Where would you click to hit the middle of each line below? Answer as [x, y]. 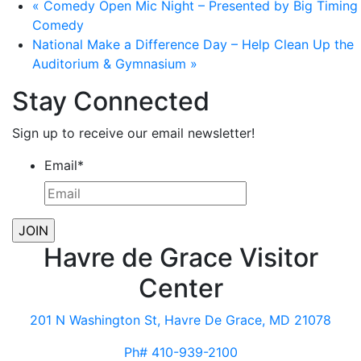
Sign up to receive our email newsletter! [133, 133]
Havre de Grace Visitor [180, 257]
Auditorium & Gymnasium [111, 64]
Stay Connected [111, 101]
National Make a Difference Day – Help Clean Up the [193, 44]
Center [180, 288]
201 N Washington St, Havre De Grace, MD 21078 [180, 320]
